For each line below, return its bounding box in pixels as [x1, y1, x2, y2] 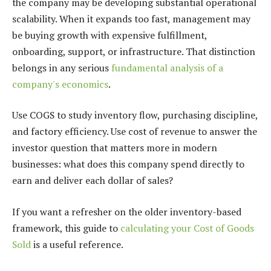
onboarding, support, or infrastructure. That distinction [12, 44, 255, 58]
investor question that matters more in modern [12, 141, 217, 155]
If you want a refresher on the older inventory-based [12, 204, 241, 218]
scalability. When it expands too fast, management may [12, 11, 250, 25]
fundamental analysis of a [111, 60, 223, 74]
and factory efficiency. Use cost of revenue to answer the [12, 125, 257, 139]
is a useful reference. [31, 237, 123, 251]
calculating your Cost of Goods [120, 221, 254, 235]
